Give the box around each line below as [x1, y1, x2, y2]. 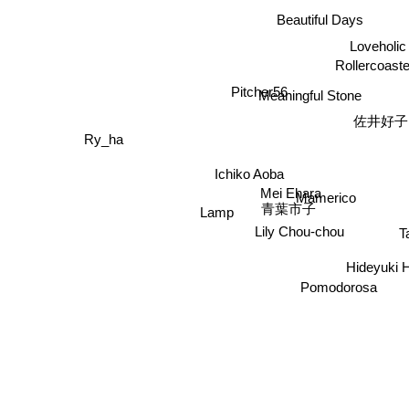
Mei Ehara [256, 180, 318, 196]
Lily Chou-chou [257, 227, 347, 243]
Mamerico [301, 191, 362, 207]
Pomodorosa [299, 282, 375, 299]
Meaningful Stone [257, 87, 362, 103]
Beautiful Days [276, 13, 363, 29]
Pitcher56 [228, 78, 286, 94]
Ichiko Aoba [213, 163, 283, 180]
